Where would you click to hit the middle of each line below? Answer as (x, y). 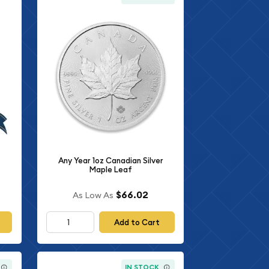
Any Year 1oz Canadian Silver (110, 160)
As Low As (93, 195)
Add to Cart (137, 222)
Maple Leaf (110, 169)
